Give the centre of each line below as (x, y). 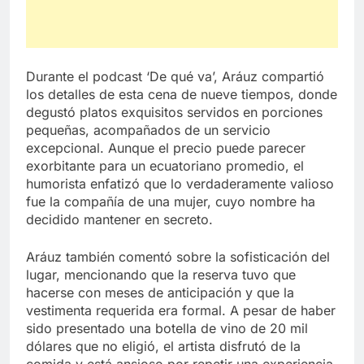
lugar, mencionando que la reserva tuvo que (161, 274)
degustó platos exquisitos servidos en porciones (174, 112)
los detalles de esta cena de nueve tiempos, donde (182, 94)
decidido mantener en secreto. (119, 219)
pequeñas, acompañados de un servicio (148, 130)
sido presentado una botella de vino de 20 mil (167, 328)
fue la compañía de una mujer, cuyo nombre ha (171, 201)
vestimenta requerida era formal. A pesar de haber (181, 310)
